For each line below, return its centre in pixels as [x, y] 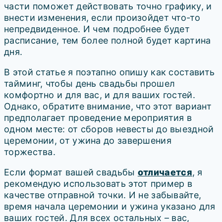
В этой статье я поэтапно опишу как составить [110, 72]
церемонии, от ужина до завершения [88, 140]
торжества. [30, 152]
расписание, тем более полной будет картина [108, 40]
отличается [165, 172]
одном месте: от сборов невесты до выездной [109, 129]
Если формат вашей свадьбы [71, 172]
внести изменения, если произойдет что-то [102, 18]
